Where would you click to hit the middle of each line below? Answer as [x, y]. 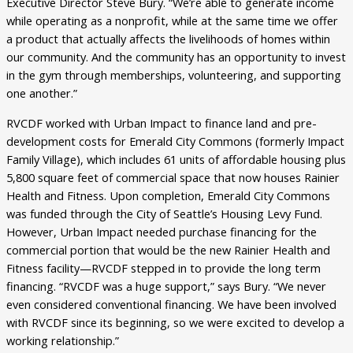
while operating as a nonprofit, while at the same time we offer [172, 21]
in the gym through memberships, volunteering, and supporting [174, 75]
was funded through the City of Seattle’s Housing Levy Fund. [164, 213]
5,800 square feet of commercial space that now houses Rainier [173, 177]
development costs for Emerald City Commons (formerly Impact [175, 141]
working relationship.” [63, 340]
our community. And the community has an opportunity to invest [176, 57]
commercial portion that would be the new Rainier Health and [168, 249]
